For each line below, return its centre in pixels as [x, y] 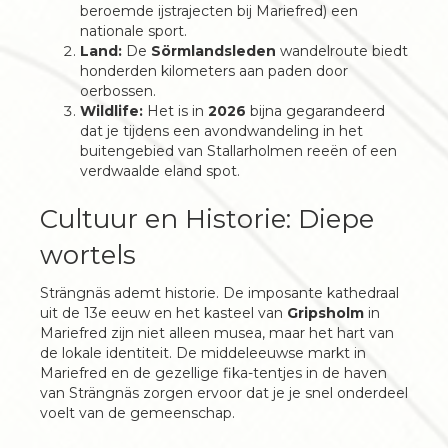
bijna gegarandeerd [315, 111]
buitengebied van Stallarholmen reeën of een [238, 151]
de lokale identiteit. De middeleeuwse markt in [203, 353]
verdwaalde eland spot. [160, 171]
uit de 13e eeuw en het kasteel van [163, 313]
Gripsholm [325, 313]
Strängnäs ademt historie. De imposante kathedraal [219, 293]
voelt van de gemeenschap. [137, 413]
